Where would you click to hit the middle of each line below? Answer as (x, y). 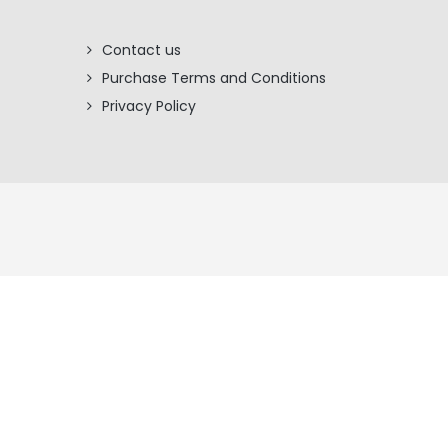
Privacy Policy (149, 106)
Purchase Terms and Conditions (214, 78)
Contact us (141, 50)
